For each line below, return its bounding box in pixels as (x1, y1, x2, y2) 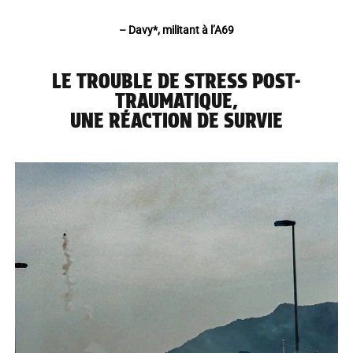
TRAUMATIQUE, (114, 88, 239, 113)
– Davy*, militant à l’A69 (119, 23, 234, 36)
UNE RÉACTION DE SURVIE (70, 108, 283, 132)
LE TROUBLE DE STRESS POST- (52, 69, 301, 93)
